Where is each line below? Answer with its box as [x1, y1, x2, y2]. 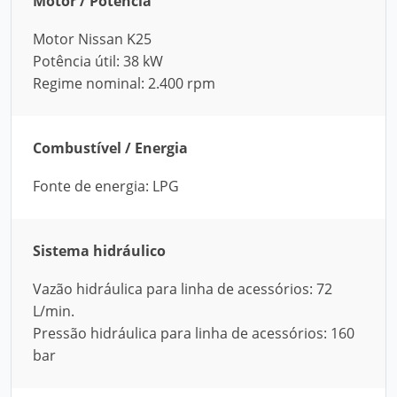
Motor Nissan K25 [33, 29, 152, 49]
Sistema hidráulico [33, 241, 166, 261]
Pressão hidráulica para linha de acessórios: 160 [33, 323, 354, 343]
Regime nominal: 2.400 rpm [33, 74, 215, 93]
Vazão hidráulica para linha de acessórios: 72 [33, 279, 332, 299]
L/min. [33, 301, 74, 321]
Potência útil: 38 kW [33, 51, 163, 71]
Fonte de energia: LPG [33, 176, 179, 196]
